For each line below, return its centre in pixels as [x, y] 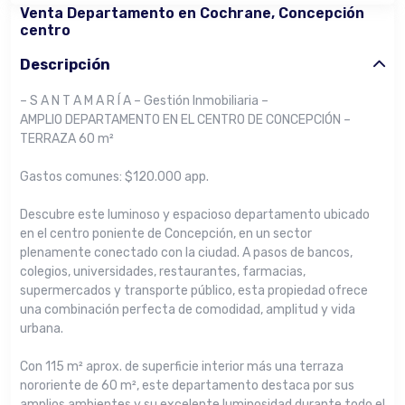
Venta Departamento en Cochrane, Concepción [192, 13]
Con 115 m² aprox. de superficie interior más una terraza [182, 367]
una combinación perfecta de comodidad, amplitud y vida [188, 310]
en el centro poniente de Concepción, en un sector [166, 234]
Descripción [65, 65]
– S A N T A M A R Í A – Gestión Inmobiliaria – [144, 101]
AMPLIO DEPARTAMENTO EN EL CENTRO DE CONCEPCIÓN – [185, 120]
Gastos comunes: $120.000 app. [114, 177]
